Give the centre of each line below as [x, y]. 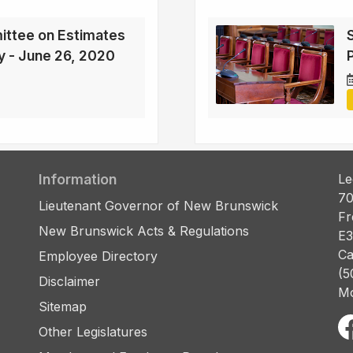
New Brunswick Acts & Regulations [144, 231]
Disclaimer [69, 282]
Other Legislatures [93, 332]
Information [78, 180]
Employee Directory [98, 256]
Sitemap [63, 307]
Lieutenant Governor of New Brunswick [158, 206]
